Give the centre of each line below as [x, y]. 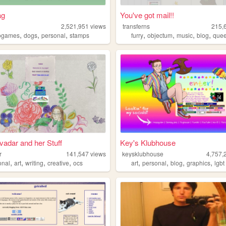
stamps [80, 35]
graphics [199, 162]
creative [59, 162]
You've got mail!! [147, 15]
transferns [136, 26]
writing [35, 162]
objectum [160, 35]
